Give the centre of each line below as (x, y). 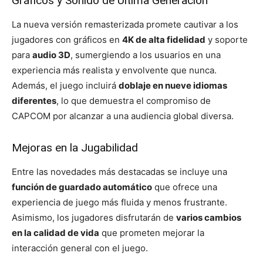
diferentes (34, 100)
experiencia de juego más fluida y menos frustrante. (119, 202)
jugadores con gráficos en (67, 39)
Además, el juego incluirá (65, 85)
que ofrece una (185, 187)
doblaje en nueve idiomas (173, 85)
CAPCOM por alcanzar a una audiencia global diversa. (123, 116)
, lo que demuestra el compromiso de (134, 100)
